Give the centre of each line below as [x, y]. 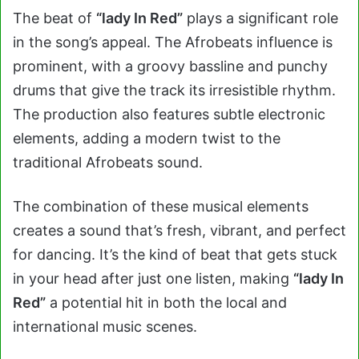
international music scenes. [107, 327]
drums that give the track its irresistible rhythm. [174, 90]
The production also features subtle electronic [169, 114]
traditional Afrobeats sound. [108, 162]
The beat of [54, 18]
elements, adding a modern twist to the [147, 138]
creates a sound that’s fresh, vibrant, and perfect [179, 230]
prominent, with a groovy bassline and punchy [170, 66]
